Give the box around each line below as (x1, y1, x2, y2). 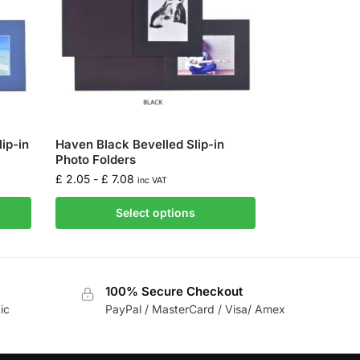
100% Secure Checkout (104, 283, 243, 299)
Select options (115, 205, 195, 219)
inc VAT (137, 174, 168, 186)
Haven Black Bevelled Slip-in (55, 136, 225, 152)
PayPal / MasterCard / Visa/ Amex (104, 302, 285, 317)
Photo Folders (55, 151, 137, 167)
